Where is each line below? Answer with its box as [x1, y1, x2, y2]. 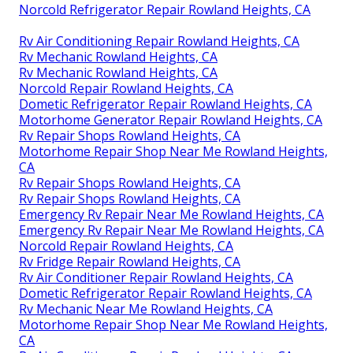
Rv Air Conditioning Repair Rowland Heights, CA [19, 32, 299, 50]
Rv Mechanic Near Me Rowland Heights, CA [19, 300, 273, 318]
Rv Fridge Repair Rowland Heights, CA [19, 253, 240, 271]
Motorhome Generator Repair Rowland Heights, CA [19, 111, 322, 129]
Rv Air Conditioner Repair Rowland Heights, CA [19, 269, 293, 287]
